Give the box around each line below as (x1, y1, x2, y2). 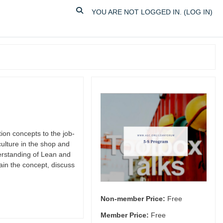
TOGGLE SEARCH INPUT (75, 7, 158, 15)
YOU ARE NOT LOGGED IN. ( (92, 8, 186, 16)
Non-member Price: (100, 195, 165, 203)
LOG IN (186, 8, 210, 16)
